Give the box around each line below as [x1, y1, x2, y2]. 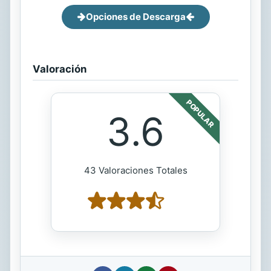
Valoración [33, 62, 87, 75]
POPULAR [184, 97, 216, 129]
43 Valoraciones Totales [83, 164, 188, 176]
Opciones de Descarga [85, 10, 186, 22]
